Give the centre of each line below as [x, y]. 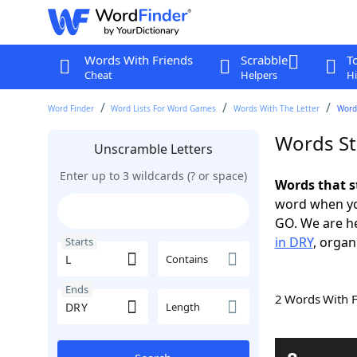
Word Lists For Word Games [164, 108]
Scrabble [264, 60]
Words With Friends [138, 60]
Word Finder [71, 108]
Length [183, 307]
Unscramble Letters [153, 149]
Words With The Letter [277, 108]
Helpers [259, 75]
